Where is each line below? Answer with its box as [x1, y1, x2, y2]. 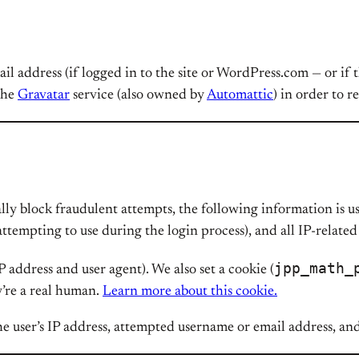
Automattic [207, 88, 273, 103]
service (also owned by [70, 88, 207, 103]
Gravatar [18, 88, 70, 103]
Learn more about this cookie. [103, 284, 277, 299]
